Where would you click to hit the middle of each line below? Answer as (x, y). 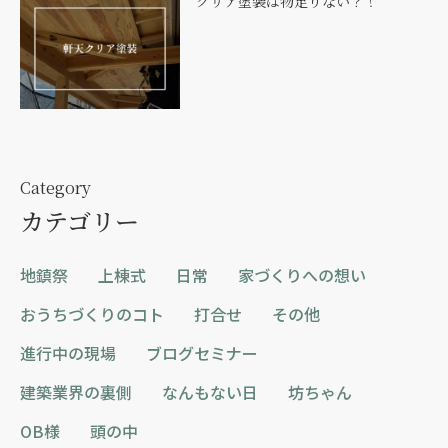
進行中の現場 (68, 353)
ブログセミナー (202, 353)
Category (55, 188)
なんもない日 (210, 392)
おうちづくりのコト (92, 314)
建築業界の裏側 (76, 392)
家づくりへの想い (302, 275)
